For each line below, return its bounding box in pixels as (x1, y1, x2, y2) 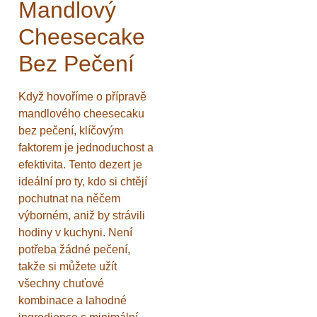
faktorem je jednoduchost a (18, 142, 154, 154)
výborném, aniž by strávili (18, 209, 145, 222)
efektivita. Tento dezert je (18, 158, 142, 171)
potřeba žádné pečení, (18, 243, 130, 256)
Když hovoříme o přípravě (18, 91, 146, 103)
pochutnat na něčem (18, 192, 120, 205)
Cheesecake (18, 24, 145, 50)
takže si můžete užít (18, 260, 117, 273)
